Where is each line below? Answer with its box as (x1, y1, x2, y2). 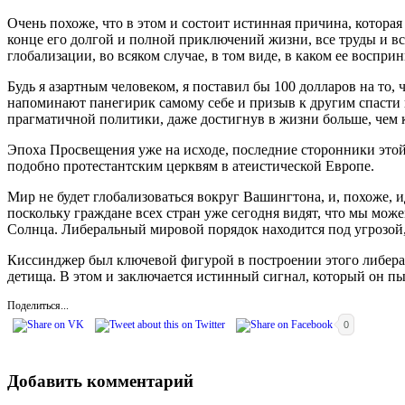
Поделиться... (7, 298, 69, 312)
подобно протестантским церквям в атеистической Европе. (7, 157, 374, 174)
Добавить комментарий (7, 371, 193, 391)
